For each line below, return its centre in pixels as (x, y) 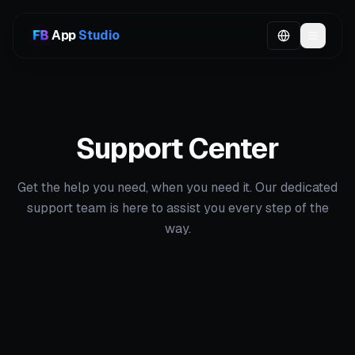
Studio (99, 35)
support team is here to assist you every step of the (177, 208)
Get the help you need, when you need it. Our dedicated (177, 187)
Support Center (177, 149)
